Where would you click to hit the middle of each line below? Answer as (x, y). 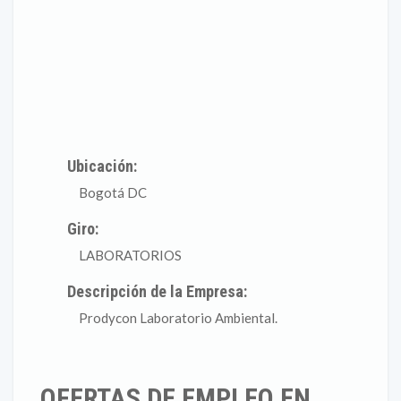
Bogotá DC (111, 192)
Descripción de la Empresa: (158, 291)
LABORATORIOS (129, 255)
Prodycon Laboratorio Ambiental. (177, 318)
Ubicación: (102, 166)
